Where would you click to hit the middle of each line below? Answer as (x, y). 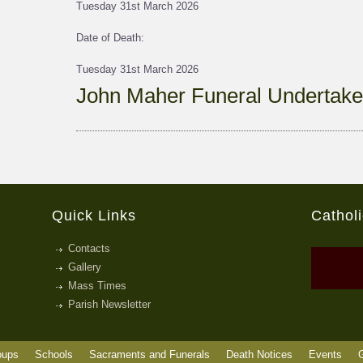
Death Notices (259, 354)
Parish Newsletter (109, 304)
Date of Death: (110, 38)
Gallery (85, 267)
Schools (54, 354)
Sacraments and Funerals (149, 354)
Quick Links (94, 216)
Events (325, 354)
